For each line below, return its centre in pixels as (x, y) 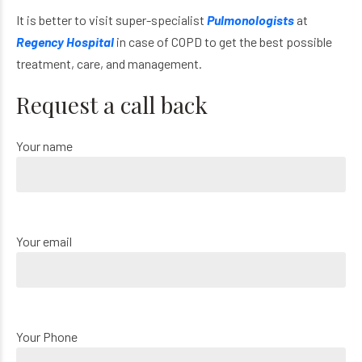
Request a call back (112, 105)
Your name (44, 146)
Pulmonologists (250, 20)
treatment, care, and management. (109, 64)
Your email (44, 242)
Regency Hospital (65, 42)
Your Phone (47, 337)
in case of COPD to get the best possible (223, 42)
